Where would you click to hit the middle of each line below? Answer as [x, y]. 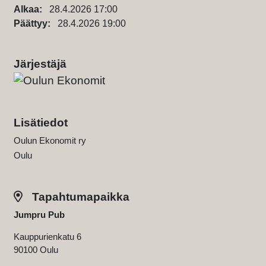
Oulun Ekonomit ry [50, 141]
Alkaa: [31, 9]
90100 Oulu [36, 250]
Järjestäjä [40, 64]
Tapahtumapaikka [79, 197]
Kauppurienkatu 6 [47, 237]
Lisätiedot [41, 123]
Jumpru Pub [39, 215]
